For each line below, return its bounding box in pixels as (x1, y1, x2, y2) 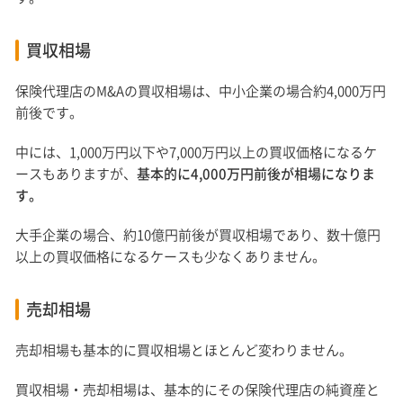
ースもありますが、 (15, 164, 138, 184)
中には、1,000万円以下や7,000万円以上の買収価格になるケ (15, 142, 378, 163)
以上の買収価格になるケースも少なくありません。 (15, 246, 327, 267)
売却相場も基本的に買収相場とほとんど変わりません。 (15, 340, 354, 361)
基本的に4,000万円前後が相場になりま (137, 164, 376, 184)
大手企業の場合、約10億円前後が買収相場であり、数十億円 (15, 225, 381, 246)
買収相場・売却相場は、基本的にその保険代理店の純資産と (15, 380, 381, 400)
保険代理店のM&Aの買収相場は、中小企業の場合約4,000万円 (15, 81, 387, 102)
